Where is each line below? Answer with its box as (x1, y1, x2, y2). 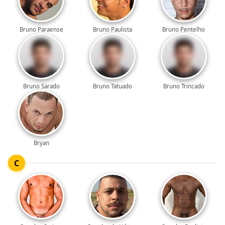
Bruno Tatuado (93, 82, 132, 90)
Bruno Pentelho (162, 25, 205, 33)
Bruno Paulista (93, 25, 132, 33)
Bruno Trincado (163, 82, 204, 90)
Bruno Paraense (19, 25, 63, 33)
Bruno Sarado (23, 82, 60, 90)
